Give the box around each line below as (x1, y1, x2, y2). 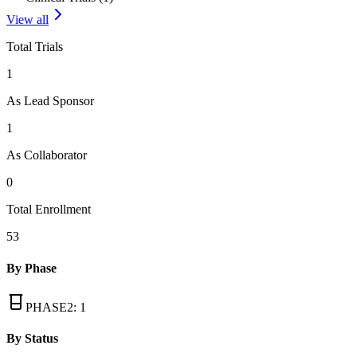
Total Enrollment (6, 202, 91, 217)
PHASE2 (25, 300, 73, 314)
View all (6, 13, 49, 27)
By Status (6, 331, 58, 346)
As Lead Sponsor (6, 94, 94, 108)
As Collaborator (6, 148, 87, 163)
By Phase (6, 261, 57, 275)
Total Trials (6, 40, 63, 54)
